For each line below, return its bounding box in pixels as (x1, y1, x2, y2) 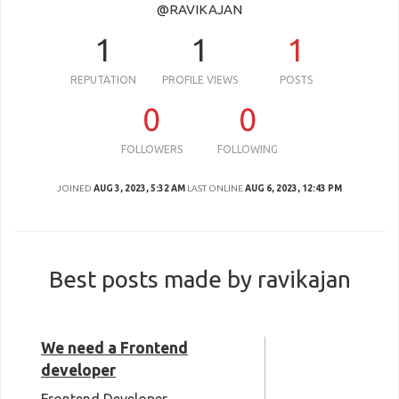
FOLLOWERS (120, 143, 183, 155)
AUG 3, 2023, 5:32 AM (94, 183, 185, 193)
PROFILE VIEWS (161, 74, 238, 85)
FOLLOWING (217, 143, 278, 155)
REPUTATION (70, 74, 136, 85)
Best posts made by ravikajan (48, 266, 351, 292)
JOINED (57, 183, 92, 193)
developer (41, 362, 116, 379)
